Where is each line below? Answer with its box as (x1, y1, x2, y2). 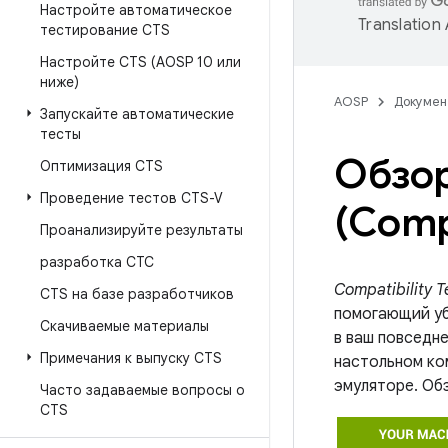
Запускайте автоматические (40, 105, 234, 123)
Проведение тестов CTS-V (40, 189, 223, 207)
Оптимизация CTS (40, 157, 163, 175)
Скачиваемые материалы (40, 317, 209, 335)
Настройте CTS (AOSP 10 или (40, 53, 241, 71)
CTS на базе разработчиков (40, 285, 234, 303)
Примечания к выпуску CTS (40, 349, 222, 367)
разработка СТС (40, 253, 154, 271)
